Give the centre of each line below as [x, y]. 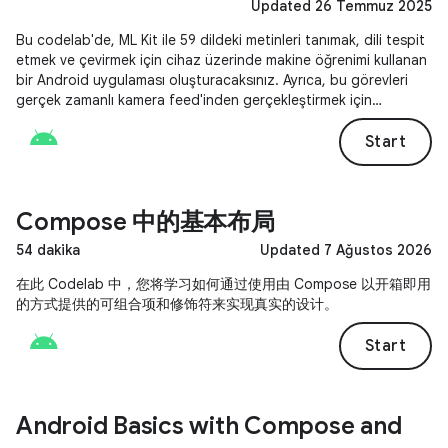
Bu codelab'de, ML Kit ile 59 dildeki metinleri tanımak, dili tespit [220, 40]
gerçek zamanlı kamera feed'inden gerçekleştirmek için [194, 100]
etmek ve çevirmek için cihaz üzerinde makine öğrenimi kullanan [221, 60]
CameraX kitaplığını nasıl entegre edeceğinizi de [171, 120]
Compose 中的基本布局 [145, 222]
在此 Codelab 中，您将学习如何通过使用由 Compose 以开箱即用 [223, 284]
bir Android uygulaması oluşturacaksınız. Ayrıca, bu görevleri [212, 80]
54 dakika [48, 250]
